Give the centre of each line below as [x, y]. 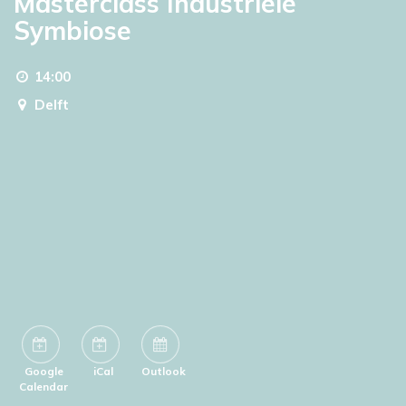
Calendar [43, 387]
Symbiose [72, 30]
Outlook [163, 372]
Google [43, 372]
